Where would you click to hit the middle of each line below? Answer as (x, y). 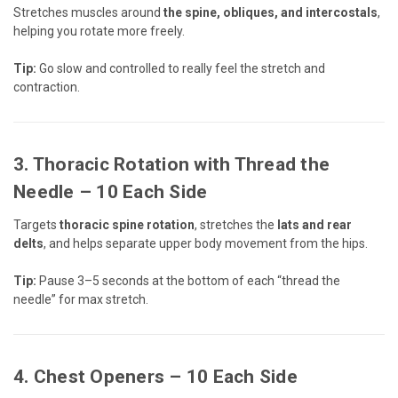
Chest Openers (99, 376)
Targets (36, 224)
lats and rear (314, 224)
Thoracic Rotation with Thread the (181, 164)
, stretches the (236, 224)
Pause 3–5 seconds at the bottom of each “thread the (188, 280)
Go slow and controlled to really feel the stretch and (181, 68)
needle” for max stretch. (81, 299)
